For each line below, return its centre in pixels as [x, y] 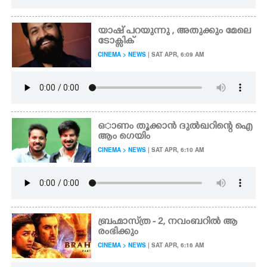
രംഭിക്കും [118, 232]
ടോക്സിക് [116, 42]
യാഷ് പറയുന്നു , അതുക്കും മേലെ [175, 32]
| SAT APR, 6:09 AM [175, 54]
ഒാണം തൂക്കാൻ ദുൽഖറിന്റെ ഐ [175, 127]
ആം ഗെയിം [124, 137]
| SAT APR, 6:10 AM [175, 150]
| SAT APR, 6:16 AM [175, 245]
